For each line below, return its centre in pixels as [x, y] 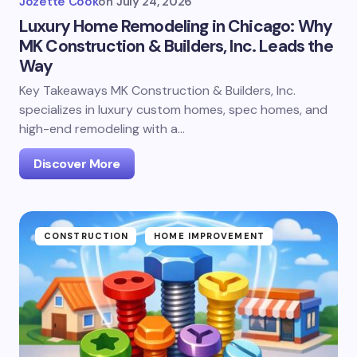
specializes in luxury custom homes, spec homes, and [173, 110]
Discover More [77, 164]
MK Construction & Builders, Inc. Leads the [176, 46]
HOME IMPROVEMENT [209, 236]
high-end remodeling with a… [102, 129]
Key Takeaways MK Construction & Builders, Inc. [157, 90]
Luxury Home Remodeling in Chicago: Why [176, 26]
